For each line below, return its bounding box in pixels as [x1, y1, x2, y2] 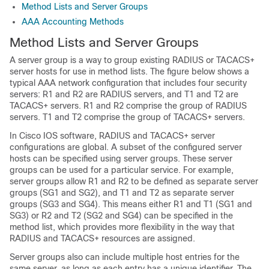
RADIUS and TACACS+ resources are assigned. [10, 234, 195, 243]
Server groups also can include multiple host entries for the [10, 252, 240, 262]
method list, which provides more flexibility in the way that [10, 222, 235, 232]
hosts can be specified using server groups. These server [10, 154, 232, 163]
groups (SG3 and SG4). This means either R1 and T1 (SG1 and [10, 199, 252, 209]
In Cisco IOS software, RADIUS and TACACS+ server [10, 131, 215, 141]
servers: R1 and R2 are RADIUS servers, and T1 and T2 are [10, 89, 238, 99]
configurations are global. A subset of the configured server [10, 142, 242, 152]
